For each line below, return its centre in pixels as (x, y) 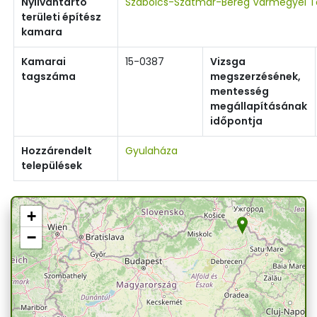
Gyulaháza (151, 150)
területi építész (61, 17)
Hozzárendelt (57, 150)
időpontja (236, 121)
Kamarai (44, 61)
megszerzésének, (255, 76)
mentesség (240, 91)
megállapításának (259, 106)
